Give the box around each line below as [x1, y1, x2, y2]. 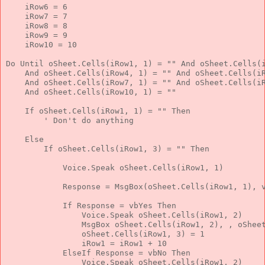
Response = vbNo [91, 248, 172, 257]
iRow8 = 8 [6, 21, 67, 30]
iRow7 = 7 [6, 11, 67, 21]
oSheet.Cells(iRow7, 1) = [39, 77, 162, 87]
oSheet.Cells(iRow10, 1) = [39, 87, 167, 96]
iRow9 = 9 [6, 30, 67, 40]
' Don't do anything [44, 115, 134, 125]
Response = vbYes [72, 201, 157, 210]
